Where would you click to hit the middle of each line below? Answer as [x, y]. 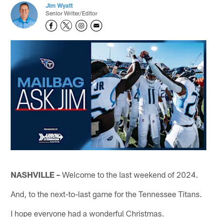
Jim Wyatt [59, 5]
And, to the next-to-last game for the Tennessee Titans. [107, 194]
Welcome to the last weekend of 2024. [129, 174]
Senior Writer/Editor [72, 13]
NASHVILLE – [36, 174]
